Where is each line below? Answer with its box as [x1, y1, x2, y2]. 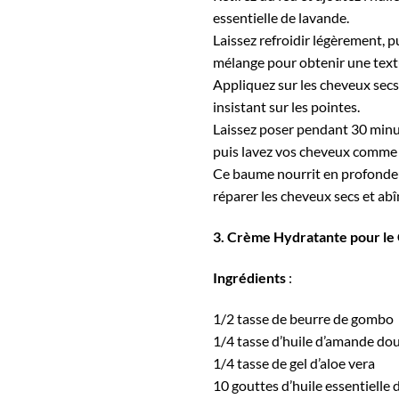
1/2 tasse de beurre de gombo [213, 309, 394, 327]
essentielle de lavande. [213, 9, 349, 27]
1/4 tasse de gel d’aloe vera [213, 354, 375, 371]
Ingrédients [213, 268, 289, 286]
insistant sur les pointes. [213, 98, 360, 116]
